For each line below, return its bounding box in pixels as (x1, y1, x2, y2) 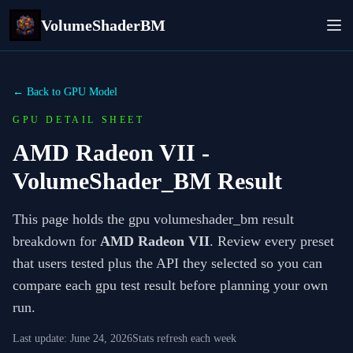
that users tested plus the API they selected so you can (13, 255, 322, 271)
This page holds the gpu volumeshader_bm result (13, 211, 294, 227)
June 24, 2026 (70, 333, 132, 344)
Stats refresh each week (132, 333, 236, 344)
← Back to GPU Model (13, 86, 117, 98)
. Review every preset (210, 233, 334, 249)
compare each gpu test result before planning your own (13, 277, 328, 293)
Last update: (13, 333, 67, 344)
